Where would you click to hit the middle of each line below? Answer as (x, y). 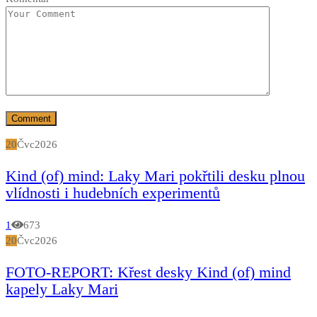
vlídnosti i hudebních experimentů (113, 192)
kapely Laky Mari (62, 289)
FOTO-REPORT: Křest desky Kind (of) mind (148, 272)
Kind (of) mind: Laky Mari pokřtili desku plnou (155, 175)
